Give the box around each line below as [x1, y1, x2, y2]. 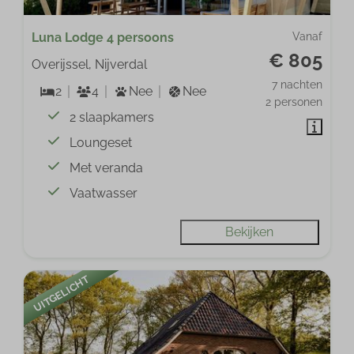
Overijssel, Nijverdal [32, 56, 148, 72]
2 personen [265, 95, 322, 108]
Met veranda [70, 160, 144, 175]
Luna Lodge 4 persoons [32, 29, 175, 45]
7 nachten [271, 77, 322, 91]
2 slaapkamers [70, 109, 155, 125]
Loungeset [70, 134, 133, 150]
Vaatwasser [70, 185, 138, 201]
